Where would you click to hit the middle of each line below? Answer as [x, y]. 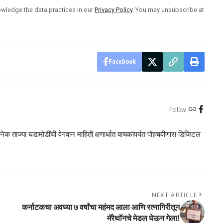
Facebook [122, 61]
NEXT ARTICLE [174, 194]
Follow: [178, 110]
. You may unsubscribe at [168, 9]
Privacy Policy [113, 9]
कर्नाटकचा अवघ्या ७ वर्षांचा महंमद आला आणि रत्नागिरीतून [101, 207]
